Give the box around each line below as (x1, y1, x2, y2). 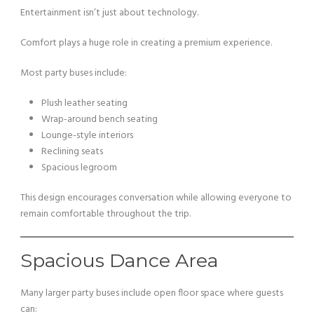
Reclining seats (41, 144, 103, 160)
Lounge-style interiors (41, 128, 133, 144)
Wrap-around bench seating (41, 111, 158, 128)
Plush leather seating (41, 95, 128, 111)
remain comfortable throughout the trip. (20, 206, 191, 222)
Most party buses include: (20, 65, 127, 81)
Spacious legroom (41, 160, 117, 176)
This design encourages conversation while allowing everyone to (20, 190, 292, 206)
